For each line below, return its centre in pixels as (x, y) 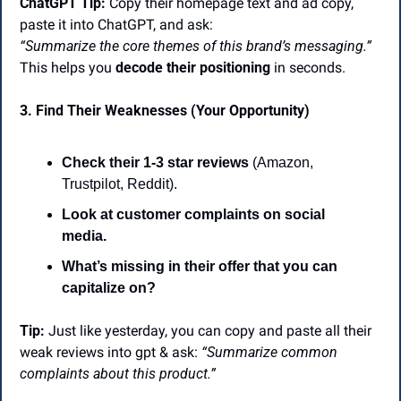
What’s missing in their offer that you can (200, 267)
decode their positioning (193, 68)
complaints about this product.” (119, 374)
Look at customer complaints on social (193, 215)
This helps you (68, 68)
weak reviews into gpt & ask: (111, 353)
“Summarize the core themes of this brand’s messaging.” (196, 47)
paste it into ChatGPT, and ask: (116, 25)
